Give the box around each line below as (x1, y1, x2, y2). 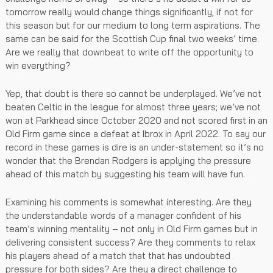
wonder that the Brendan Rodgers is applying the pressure (5, 154, 251, 166)
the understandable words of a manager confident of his (5, 209, 241, 221)
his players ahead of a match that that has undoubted (5, 249, 230, 261)
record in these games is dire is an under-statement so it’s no (5, 141, 264, 153)
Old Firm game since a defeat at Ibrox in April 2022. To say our (5, 127, 266, 140)
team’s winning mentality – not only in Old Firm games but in (5, 222, 258, 235)
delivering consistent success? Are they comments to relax (5, 236, 255, 248)
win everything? (5, 59, 71, 71)
